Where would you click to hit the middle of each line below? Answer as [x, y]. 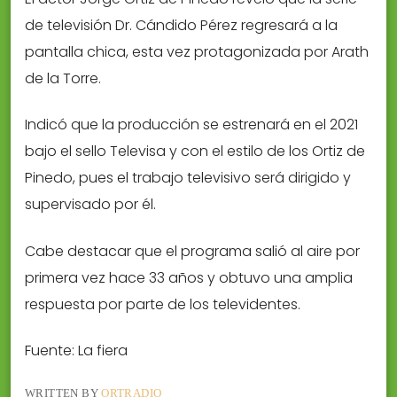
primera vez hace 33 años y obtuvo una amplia [189, 277]
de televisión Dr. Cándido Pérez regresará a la [181, 26]
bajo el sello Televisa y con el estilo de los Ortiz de [195, 152]
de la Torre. [63, 79]
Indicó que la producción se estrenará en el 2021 [191, 125]
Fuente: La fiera [76, 351]
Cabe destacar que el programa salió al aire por [192, 251]
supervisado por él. [90, 205]
